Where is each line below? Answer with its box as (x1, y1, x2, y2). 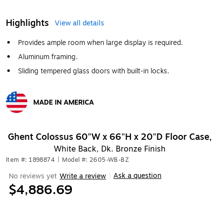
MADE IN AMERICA (33, 97, 94, 108)
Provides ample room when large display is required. (18, 38, 183, 48)
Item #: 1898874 (6, 155, 55, 164)
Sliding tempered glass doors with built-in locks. (18, 66, 169, 76)
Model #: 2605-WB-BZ (62, 155, 130, 164)
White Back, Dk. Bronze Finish (53, 143, 166, 155)
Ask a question (113, 171, 161, 181)
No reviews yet (9, 171, 57, 181)
